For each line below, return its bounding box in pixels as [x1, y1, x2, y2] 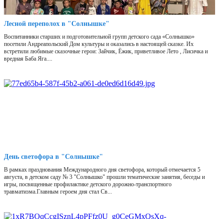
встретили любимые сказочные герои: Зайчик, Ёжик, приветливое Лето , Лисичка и [4, 48, 208, 55]
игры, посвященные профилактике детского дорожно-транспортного [4, 181, 172, 188]
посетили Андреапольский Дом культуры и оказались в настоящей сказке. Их [4, 41, 194, 48]
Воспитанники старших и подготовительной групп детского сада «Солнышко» [4, 33, 195, 41]
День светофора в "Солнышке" [4, 153, 103, 161]
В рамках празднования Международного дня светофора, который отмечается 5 [4, 166, 200, 174]
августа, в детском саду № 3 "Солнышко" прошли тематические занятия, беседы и [4, 174, 205, 181]
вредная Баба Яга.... [4, 55, 52, 63]
